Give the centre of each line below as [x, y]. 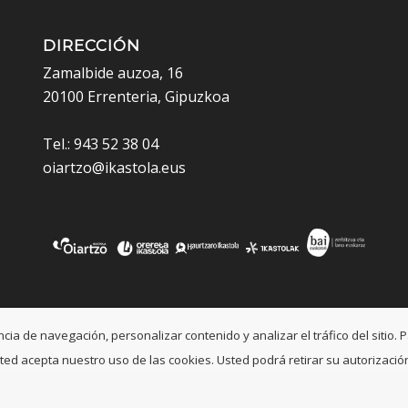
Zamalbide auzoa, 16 [112, 73]
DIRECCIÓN [91, 46]
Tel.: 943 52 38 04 [100, 144]
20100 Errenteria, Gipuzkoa [136, 97]
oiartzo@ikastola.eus [114, 168]
